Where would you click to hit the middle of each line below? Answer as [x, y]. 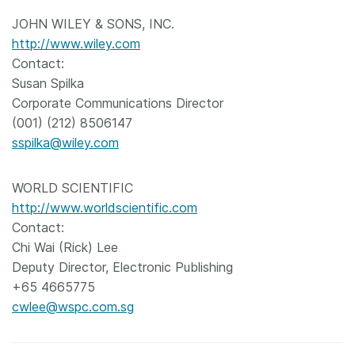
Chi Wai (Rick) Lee [65, 247]
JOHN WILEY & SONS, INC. [93, 24]
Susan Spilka [48, 83]
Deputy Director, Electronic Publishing [122, 267]
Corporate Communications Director [118, 103]
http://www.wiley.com [76, 44]
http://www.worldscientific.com [105, 208]
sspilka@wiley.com [65, 143]
